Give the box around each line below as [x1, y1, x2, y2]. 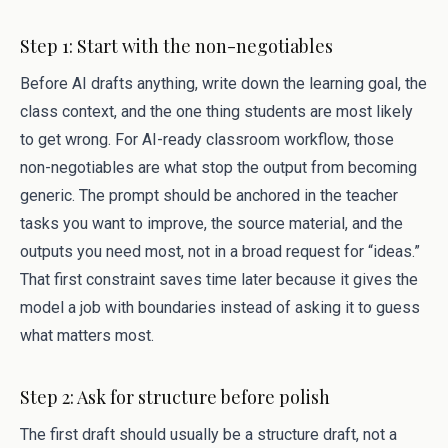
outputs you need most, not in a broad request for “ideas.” [20, 242, 420, 261]
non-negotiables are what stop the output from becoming [20, 158, 417, 177]
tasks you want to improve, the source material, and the [20, 214, 403, 233]
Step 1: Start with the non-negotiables [20, 34, 333, 58]
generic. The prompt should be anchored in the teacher [20, 186, 398, 205]
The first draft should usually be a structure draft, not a [20, 425, 397, 444]
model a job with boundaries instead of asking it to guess [20, 298, 420, 317]
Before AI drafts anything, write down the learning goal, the [20, 74, 427, 93]
